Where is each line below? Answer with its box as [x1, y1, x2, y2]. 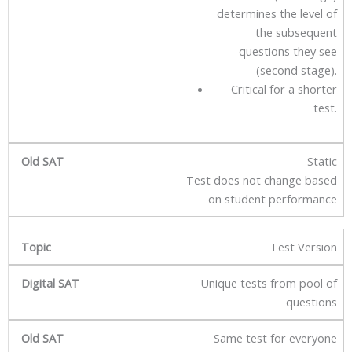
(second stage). [256, 61, 337, 78]
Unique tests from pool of [200, 274, 337, 291]
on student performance [208, 190, 337, 207]
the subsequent [255, 24, 337, 40]
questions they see [239, 42, 337, 59]
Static [307, 152, 337, 169]
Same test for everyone [214, 329, 337, 346]
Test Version [270, 238, 337, 255]
